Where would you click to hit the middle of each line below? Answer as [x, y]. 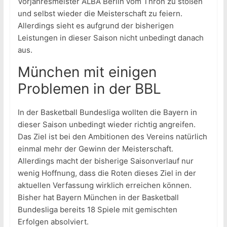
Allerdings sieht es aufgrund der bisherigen [96, 26]
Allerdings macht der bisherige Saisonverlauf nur [105, 161]
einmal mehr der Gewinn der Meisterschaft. [95, 149]
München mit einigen [87, 72]
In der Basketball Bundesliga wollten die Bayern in [107, 112]
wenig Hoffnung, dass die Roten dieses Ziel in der [107, 173]
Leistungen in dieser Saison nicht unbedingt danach [110, 38]
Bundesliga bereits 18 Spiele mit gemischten [97, 210]
